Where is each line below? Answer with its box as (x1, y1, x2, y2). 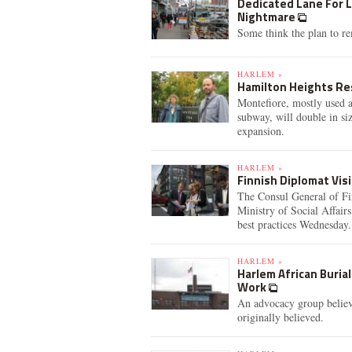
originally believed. (237, 310, 324, 324)
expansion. (237, 123, 284, 138)
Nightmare (237, 8, 298, 26)
